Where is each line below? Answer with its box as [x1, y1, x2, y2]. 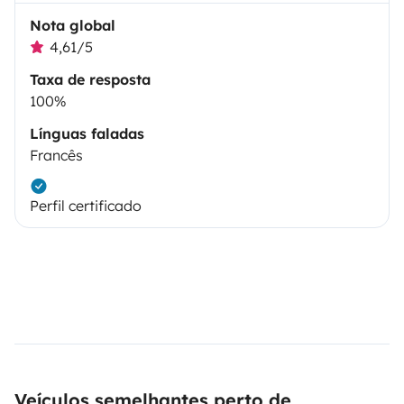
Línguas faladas [30, 124, 144, 142]
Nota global [30, 16, 115, 34]
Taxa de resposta [30, 70, 151, 88]
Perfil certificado [30, 197, 142, 215]
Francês [30, 146, 83, 164]
